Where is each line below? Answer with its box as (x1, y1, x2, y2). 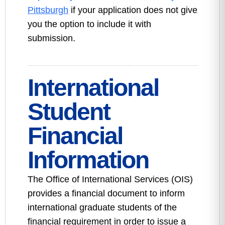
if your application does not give (68, 5, 197, 15)
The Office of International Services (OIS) (28, 174, 193, 184)
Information (28, 147, 149, 173)
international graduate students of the (28, 202, 177, 212)
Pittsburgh (28, 5, 68, 15)
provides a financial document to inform (28, 188, 185, 198)
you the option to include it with (28, 19, 151, 29)
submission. (28, 33, 75, 43)
